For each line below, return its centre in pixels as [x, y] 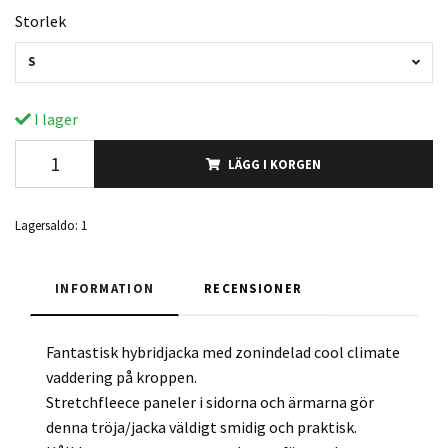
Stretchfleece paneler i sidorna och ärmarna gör [210, 401]
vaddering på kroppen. [121, 376]
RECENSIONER [253, 287]
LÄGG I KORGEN [274, 163]
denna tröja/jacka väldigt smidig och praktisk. [201, 426]
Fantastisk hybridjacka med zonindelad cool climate [223, 351]
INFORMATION [105, 287]
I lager [54, 118]
